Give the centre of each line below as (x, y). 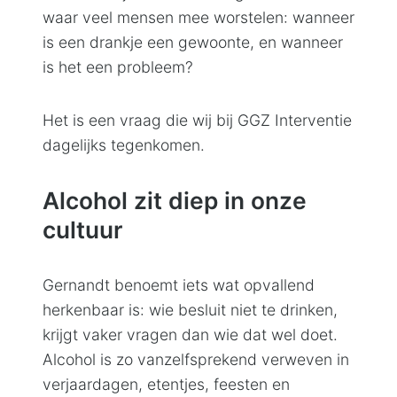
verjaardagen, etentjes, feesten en (166, 384)
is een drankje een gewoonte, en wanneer (193, 42)
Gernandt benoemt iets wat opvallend (179, 284)
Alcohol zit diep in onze (175, 200)
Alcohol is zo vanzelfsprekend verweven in (196, 359)
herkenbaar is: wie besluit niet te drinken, (190, 309)
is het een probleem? (118, 66)
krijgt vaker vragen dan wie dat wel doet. (190, 334)
